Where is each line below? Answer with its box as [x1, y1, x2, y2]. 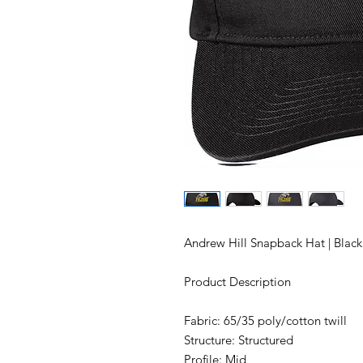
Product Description [184, 273, 291, 289]
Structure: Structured [184, 331, 293, 348]
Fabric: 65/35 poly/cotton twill [184, 312, 347, 328]
